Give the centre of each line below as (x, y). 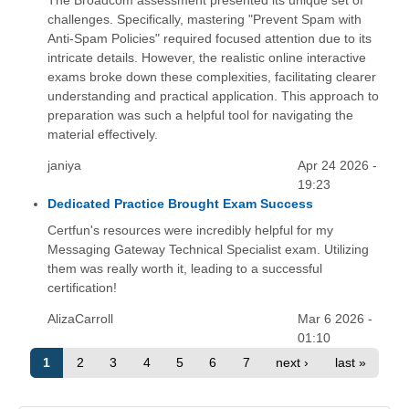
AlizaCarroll (80, 318)
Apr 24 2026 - (338, 166)
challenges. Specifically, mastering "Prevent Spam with (204, 20)
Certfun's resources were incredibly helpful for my (190, 230)
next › (293, 363)
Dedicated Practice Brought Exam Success (180, 204)
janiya (64, 166)
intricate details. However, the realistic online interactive (206, 58)
